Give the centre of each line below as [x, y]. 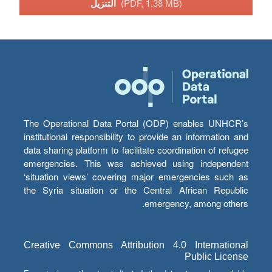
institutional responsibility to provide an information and [136, 137]
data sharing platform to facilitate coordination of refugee [136, 150]
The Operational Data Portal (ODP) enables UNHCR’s [136, 123]
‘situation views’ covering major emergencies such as [136, 177]
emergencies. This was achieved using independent [136, 163]
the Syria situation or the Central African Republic [136, 190]
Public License [216, 257]
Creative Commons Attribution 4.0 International [136, 245]
